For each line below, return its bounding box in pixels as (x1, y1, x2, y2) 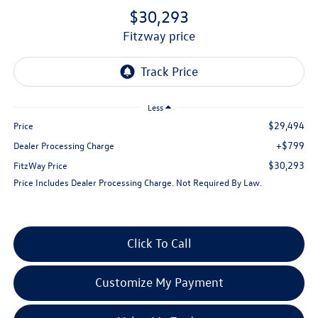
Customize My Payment (94, 275, 224, 290)
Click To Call (126, 236, 192, 251)
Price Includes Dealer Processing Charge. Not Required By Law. (13, 176, 262, 189)
